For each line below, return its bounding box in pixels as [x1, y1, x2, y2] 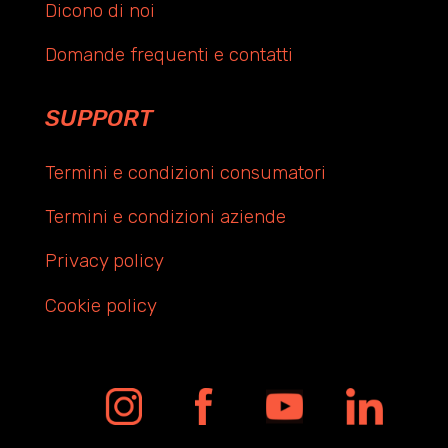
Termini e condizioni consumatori [44, 161, 326, 185]
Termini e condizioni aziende [44, 205, 286, 229]
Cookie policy [44, 293, 157, 317]
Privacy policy [44, 249, 164, 273]
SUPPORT [44, 104, 153, 133]
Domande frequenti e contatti [44, 42, 293, 66]
